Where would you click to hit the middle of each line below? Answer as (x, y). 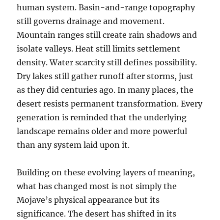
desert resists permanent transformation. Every (110, 104)
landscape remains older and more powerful (102, 131)
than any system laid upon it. (73, 145)
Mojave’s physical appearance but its (88, 200)
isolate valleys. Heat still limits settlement (99, 49)
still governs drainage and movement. (91, 21)
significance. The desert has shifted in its (97, 214)
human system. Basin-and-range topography (106, 8)
